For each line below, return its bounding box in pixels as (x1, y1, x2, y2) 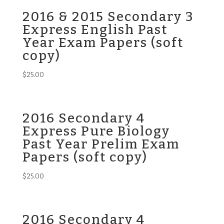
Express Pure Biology (22, 123, 170, 139)
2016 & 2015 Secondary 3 (22, 9, 194, 24)
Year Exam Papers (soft (22, 35, 183, 50)
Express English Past (22, 22, 167, 37)
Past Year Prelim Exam (22, 136, 179, 152)
